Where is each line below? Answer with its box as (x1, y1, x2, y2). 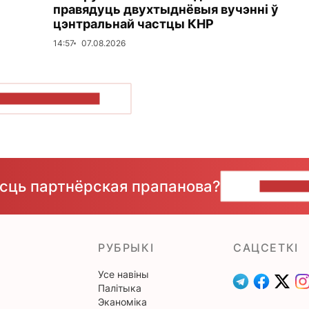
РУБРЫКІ (98, 241, 154, 255)
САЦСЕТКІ (233, 241, 299, 255)
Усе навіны (98, 268, 149, 281)
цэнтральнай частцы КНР (53, 17, 214, 32)
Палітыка (98, 282, 141, 295)
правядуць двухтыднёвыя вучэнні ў (53, 2, 279, 17)
